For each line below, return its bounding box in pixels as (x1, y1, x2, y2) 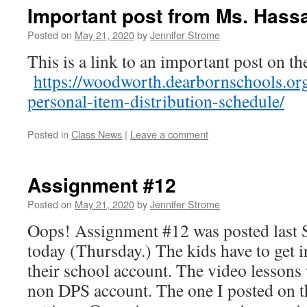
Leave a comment (130, 127, 208, 141)
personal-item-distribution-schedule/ (27, 89, 284, 112)
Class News (71, 127, 122, 141)
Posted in (27, 127, 69, 141)
